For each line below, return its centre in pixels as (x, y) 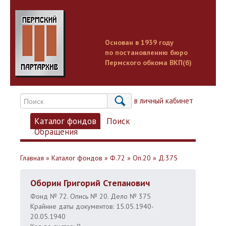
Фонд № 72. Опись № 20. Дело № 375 (91, 196)
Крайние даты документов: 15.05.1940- (92, 206)
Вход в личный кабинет (154, 101)
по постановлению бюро (146, 52)
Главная (32, 158)
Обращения (56, 132)
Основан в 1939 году (139, 42)
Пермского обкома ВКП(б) (148, 63)
